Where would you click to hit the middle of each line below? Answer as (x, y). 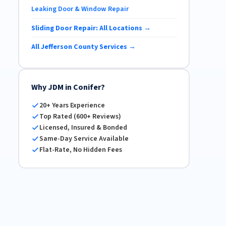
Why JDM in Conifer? (68, 88)
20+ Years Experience (72, 106)
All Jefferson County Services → (83, 47)
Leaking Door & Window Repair (80, 9)
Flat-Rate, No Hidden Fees (80, 150)
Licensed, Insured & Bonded (83, 128)
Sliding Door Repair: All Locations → (91, 28)
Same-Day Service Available (84, 139)
